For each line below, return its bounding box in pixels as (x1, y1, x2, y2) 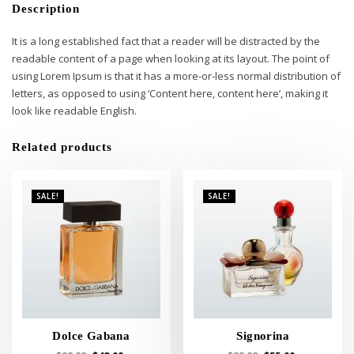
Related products (12, 140, 112, 153)
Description (12, 2, 80, 16)
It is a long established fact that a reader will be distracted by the (12, 33, 320, 48)
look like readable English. (12, 103, 137, 118)
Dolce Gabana (52, 329, 130, 342)
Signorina (236, 329, 289, 342)
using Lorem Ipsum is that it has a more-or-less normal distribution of (12, 68, 341, 83)
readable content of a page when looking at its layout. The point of (12, 51, 330, 66)
